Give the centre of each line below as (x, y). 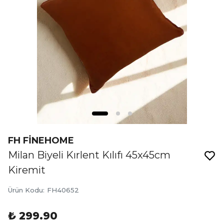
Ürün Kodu (25, 190)
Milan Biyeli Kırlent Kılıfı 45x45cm (89, 155)
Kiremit (27, 170)
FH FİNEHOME (41, 140)
